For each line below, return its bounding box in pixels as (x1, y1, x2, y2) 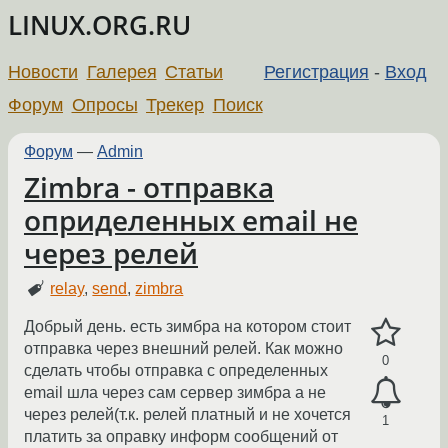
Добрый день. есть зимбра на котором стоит (24, 318, 351, 336)
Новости (8, 61, 78, 82)
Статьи (165, 61, 224, 82)
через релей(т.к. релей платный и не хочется (24, 406, 351, 424)
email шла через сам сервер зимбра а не (24, 384, 326, 402)
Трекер (146, 94, 205, 115)
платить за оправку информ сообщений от (24, 428, 338, 446)
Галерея (86, 61, 157, 82)
